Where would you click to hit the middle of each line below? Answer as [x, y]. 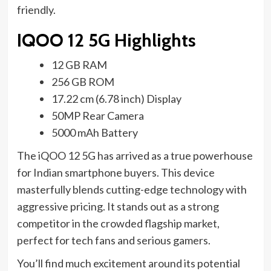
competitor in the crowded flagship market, [118, 224]
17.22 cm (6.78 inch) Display [116, 99]
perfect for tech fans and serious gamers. [113, 240]
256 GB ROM [83, 82]
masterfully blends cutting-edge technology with [132, 190]
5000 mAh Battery [94, 133]
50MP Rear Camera [97, 116]
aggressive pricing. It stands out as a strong [118, 207]
